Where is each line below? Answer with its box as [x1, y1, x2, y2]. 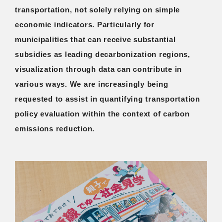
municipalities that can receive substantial [15, 35, 176, 44]
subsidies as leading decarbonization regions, [15, 50, 190, 58]
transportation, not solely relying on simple [15, 5, 180, 14]
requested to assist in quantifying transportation [15, 94, 200, 103]
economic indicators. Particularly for [15, 20, 155, 29]
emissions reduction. [15, 124, 95, 133]
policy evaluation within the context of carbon [15, 109, 190, 118]
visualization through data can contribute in [15, 64, 182, 73]
